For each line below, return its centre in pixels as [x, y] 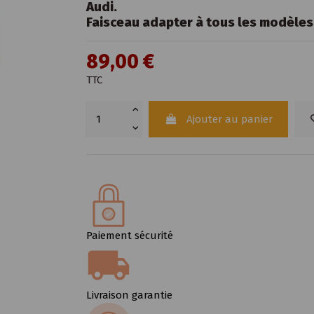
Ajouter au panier [229, 120]
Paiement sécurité [130, 235]
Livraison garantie [130, 295]
